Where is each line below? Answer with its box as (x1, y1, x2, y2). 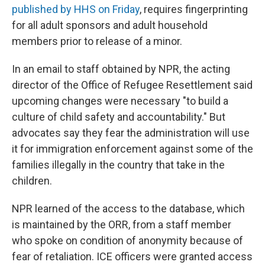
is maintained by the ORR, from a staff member (12, 218, 231, 231)
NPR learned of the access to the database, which (12, 202, 245, 215)
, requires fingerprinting (140, 3, 248, 15)
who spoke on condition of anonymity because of (12, 234, 243, 247)
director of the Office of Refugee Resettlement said (12, 79, 253, 91)
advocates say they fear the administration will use (12, 127, 250, 139)
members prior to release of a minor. (12, 35, 182, 47)
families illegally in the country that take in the (12, 159, 225, 171)
